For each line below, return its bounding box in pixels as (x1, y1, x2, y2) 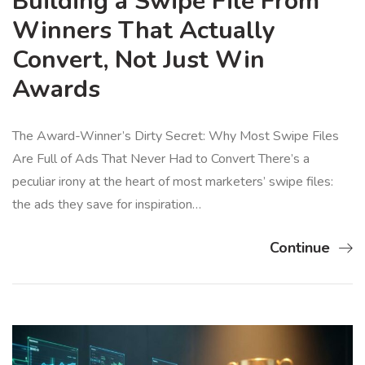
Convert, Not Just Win (12, 43, 265, 77)
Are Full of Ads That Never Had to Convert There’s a (12, 150, 310, 169)
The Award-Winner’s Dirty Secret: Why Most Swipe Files (12, 127, 339, 146)
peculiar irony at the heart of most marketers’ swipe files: (12, 173, 333, 191)
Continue (270, 238, 330, 258)
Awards (12, 73, 100, 107)
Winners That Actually (12, 14, 275, 48)
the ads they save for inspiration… (12, 196, 201, 214)
